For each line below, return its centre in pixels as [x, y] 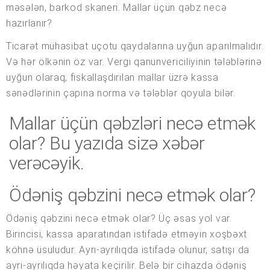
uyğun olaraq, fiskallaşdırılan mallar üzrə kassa [112, 78]
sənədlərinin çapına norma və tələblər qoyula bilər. [121, 93]
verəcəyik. [47, 163]
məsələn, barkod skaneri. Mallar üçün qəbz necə [117, 8]
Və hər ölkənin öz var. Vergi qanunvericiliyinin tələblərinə [134, 62]
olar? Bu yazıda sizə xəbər [107, 143]
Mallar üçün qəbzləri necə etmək [132, 124]
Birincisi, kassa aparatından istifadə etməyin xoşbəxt [127, 234]
